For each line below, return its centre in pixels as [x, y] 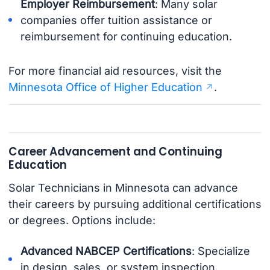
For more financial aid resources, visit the [115, 71]
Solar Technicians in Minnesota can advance [123, 188]
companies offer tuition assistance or [117, 20]
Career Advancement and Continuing [115, 151]
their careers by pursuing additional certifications [135, 204]
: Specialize [221, 251]
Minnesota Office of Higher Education [105, 87]
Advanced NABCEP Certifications [106, 251]
